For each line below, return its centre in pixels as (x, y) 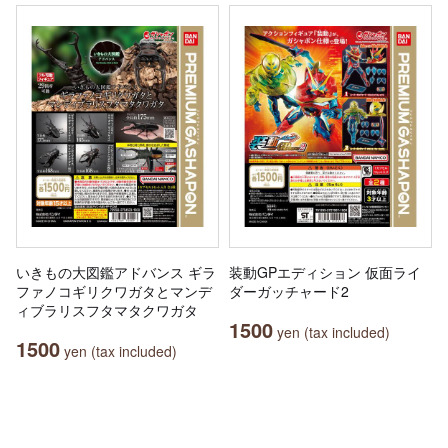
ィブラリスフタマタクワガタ (107, 310)
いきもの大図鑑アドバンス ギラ (116, 272)
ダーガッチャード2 (289, 291)
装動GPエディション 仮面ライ (325, 272)
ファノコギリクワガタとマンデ (114, 291)
